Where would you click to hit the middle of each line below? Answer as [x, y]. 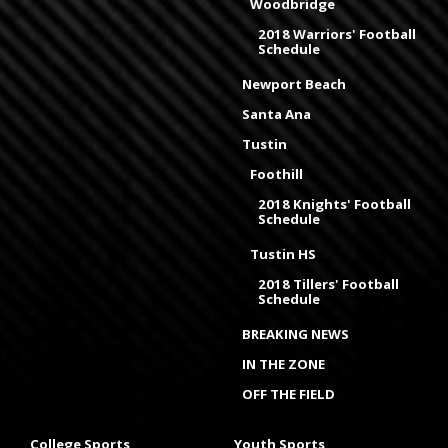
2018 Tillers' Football [328, 283]
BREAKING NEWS [295, 333]
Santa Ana [276, 113]
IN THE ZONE [283, 363]
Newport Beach [294, 83]
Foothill [276, 173]
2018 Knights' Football [334, 203]
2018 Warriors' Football [337, 33]
